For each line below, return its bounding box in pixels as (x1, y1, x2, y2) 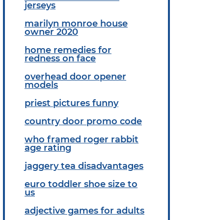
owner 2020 (25, 27, 78, 37)
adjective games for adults (25, 205, 144, 216)
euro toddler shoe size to (25, 179, 137, 189)
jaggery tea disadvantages (25, 161, 143, 171)
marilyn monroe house (25, 18, 128, 28)
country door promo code (25, 116, 142, 126)
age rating (25, 142, 71, 153)
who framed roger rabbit (25, 134, 138, 144)
